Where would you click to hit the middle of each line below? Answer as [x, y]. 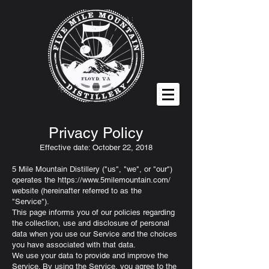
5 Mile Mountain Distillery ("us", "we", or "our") [92, 169]
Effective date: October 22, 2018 [96, 147]
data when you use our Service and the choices [95, 234]
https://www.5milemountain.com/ [114, 180]
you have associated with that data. [74, 245]
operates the [35, 180]
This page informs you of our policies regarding [93, 212]
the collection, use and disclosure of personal [91, 223]
